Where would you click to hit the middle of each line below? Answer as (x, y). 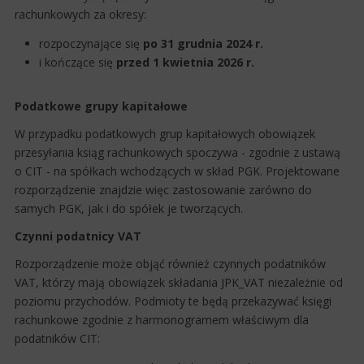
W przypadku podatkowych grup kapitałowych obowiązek (165, 133)
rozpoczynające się (91, 43)
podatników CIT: (59, 338)
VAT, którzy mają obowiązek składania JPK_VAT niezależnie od (179, 282)
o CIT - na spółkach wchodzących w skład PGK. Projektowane (177, 171)
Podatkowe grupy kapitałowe (103, 106)
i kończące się (78, 62)
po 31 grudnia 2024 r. (203, 43)
